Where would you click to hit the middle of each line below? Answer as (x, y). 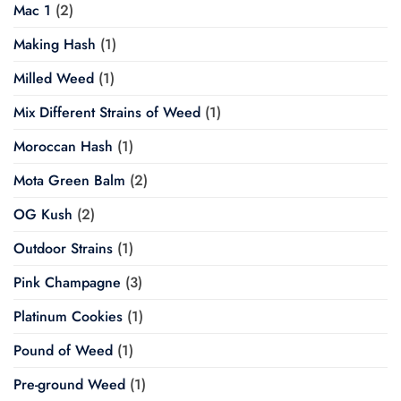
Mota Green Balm (69, 181)
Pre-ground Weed (69, 385)
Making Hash (55, 45)
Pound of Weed (63, 351)
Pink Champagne (67, 283)
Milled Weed (54, 79)
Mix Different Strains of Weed (107, 113)
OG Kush (43, 215)
